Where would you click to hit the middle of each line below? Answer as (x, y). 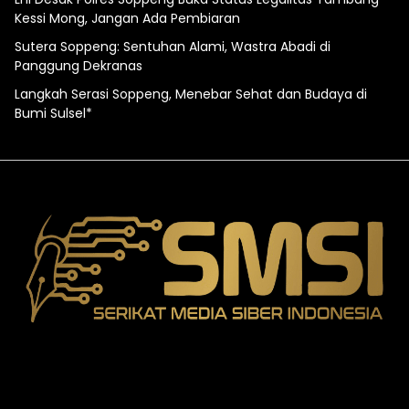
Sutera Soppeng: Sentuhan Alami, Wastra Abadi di (173, 47)
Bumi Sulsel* (53, 114)
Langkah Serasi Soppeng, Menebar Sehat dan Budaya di (191, 94)
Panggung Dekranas (79, 66)
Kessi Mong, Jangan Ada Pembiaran (127, 19)
